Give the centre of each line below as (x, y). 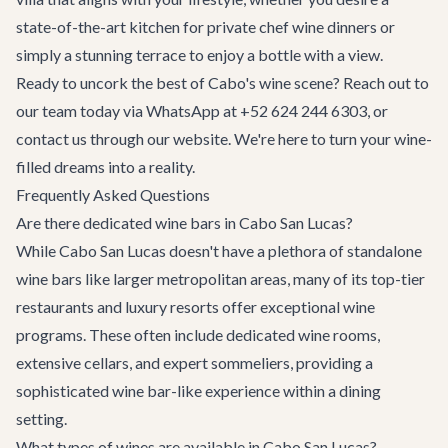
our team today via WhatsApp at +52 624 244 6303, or (202, 110)
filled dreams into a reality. (105, 166)
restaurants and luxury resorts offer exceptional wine (195, 306)
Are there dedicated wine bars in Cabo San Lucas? (184, 222)
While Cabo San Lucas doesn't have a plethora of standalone (219, 250)
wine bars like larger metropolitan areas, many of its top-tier (220, 278)
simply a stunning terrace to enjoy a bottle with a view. (199, 54)
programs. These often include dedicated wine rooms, (198, 334)
